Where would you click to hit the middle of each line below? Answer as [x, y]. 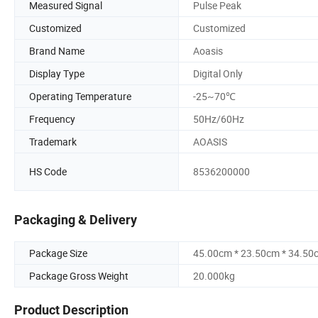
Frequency [52, 119]
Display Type [57, 73]
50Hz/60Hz [219, 119]
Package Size [58, 253]
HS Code [48, 172]
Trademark [53, 141]
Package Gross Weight [79, 276]
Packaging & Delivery [76, 220]
